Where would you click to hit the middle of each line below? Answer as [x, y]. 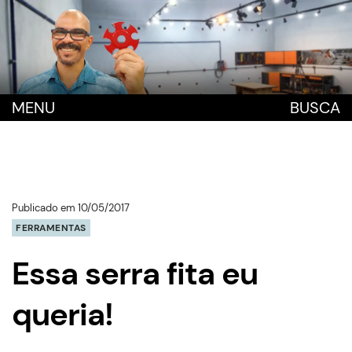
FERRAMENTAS [51, 228]
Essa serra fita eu [135, 273]
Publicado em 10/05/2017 [71, 208]
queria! [62, 314]
